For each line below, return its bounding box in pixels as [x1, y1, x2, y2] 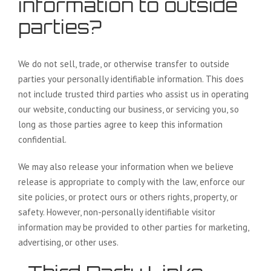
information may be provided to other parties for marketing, [18, 221, 249, 233]
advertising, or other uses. [18, 237, 119, 248]
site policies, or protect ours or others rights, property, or [18, 191, 238, 203]
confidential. [18, 134, 68, 145]
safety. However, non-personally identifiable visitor [18, 206, 215, 218]
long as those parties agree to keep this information [18, 119, 223, 130]
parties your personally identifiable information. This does [18, 73, 244, 85]
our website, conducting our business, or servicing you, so [18, 103, 239, 115]
